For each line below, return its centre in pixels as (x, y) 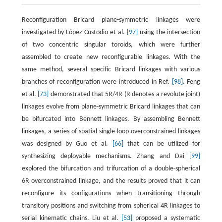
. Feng (192, 82)
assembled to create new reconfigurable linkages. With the (111, 57)
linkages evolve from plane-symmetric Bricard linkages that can (111, 107)
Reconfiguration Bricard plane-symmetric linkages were (111, 20)
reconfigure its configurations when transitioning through (111, 194)
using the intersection (169, 33)
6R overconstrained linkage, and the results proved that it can (111, 181)
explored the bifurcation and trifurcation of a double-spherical (111, 169)
